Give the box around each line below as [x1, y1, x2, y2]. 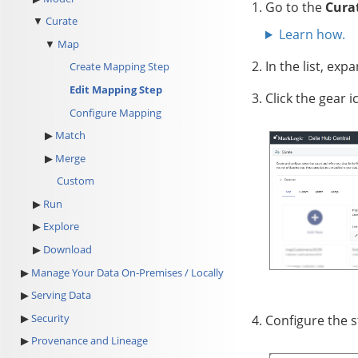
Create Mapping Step [69, 59, 169, 74]
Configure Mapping [69, 105, 161, 120]
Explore [42, 219, 79, 234]
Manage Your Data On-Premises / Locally [30, 265, 224, 280]
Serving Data [30, 288, 91, 303]
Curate [45, 14, 78, 29]
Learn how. [278, 26, 345, 43]
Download [42, 242, 92, 257]
